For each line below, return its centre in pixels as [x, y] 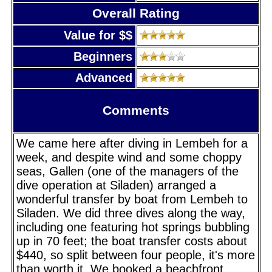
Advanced [104, 77]
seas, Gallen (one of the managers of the [127, 171]
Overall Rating [136, 13]
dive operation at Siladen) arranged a [116, 185]
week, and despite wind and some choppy [129, 157]
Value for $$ [98, 35]
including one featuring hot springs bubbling [133, 227]
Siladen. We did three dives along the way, [131, 213]
